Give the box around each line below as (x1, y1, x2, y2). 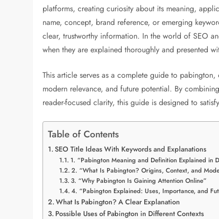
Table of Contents (48, 127, 119, 141)
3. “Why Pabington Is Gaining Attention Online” (70, 175, 207, 185)
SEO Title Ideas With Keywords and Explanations (55, 144, 207, 154)
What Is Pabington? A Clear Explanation (56, 197, 180, 207)
